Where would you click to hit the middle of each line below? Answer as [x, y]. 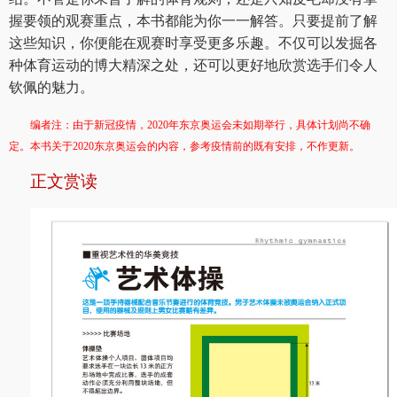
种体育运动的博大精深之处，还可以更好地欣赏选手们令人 [193, 66]
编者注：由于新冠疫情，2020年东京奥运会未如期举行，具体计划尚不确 [200, 125]
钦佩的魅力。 [51, 88]
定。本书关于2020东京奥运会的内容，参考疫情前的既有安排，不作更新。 [184, 147]
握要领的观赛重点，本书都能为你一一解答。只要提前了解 [193, 21]
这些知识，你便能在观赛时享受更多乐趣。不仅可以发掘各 [193, 43]
